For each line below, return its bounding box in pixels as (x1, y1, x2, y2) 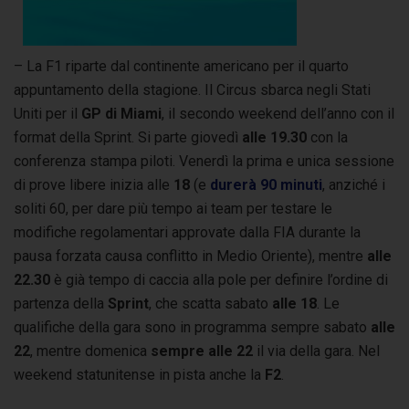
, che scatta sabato (149, 294, 272, 312)
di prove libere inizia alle (14, 175, 173, 194)
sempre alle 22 (151, 341, 253, 360)
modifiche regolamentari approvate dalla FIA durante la (14, 223, 361, 241)
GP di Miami (81, 104, 162, 122)
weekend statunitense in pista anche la (14, 365, 265, 383)
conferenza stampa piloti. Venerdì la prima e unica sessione (14, 152, 394, 170)
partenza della (14, 294, 108, 312)
